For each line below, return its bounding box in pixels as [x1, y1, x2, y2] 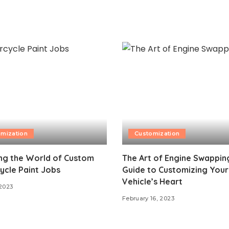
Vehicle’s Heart [122, 176, 182, 187]
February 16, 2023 [122, 194, 174, 202]
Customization [134, 129, 180, 137]
